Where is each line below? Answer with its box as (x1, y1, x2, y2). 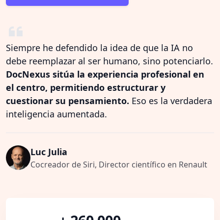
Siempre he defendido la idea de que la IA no (6, 41, 193, 54)
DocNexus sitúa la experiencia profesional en (6, 68, 204, 80)
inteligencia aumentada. (6, 108, 107, 120)
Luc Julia (30, 145, 67, 158)
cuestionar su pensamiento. (6, 94, 129, 107)
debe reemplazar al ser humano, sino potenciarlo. (6, 55, 213, 67)
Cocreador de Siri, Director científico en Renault (30, 159, 207, 170)
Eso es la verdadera (129, 94, 212, 107)
